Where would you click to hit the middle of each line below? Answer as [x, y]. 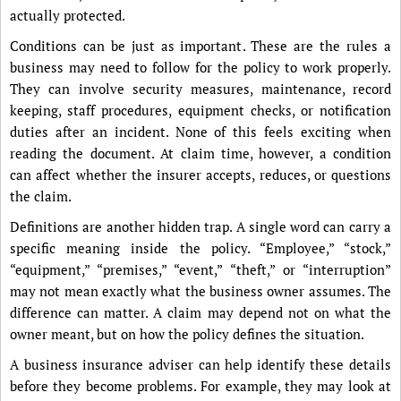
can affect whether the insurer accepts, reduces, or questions [200, 175]
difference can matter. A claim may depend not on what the [200, 312]
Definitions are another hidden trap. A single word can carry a [200, 226]
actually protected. [68, 15]
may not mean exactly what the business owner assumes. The [200, 291]
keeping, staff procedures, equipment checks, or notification [200, 110]
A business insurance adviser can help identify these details [200, 364]
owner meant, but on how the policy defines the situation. [187, 334]
